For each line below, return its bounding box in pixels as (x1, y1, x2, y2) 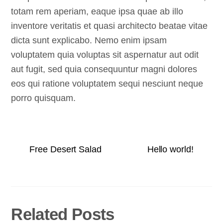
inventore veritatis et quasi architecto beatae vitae (11, 21, 208, 31)
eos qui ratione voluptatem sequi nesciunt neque (11, 79, 204, 89)
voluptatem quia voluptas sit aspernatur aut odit (11, 50, 199, 60)
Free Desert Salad (29, 144, 102, 154)
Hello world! (147, 144, 194, 154)
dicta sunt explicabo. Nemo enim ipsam (11, 35, 167, 46)
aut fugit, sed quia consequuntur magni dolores (11, 64, 198, 75)
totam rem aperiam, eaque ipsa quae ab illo (11, 6, 184, 17)
